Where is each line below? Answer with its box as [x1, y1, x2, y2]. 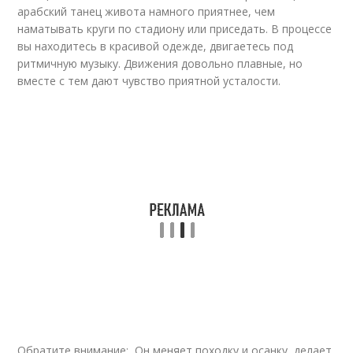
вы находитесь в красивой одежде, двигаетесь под [17, 39, 294, 54]
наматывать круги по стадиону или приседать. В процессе [17, 21, 333, 36]
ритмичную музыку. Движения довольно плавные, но [17, 56, 303, 71]
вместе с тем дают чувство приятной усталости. [17, 73, 281, 88]
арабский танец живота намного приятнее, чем [17, 4, 276, 19]
